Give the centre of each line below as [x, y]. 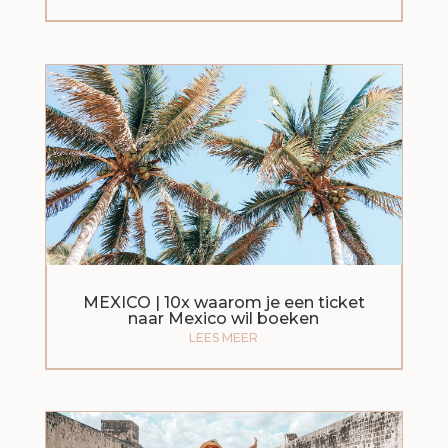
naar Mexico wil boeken [224, 319]
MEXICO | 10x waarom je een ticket [223, 303]
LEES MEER [224, 338]
